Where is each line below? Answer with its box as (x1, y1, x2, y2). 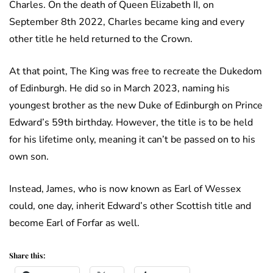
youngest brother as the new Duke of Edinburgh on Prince (9, 98, 263, 112)
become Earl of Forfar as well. (9, 216, 140, 230)
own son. (9, 149, 49, 163)
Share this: (9, 250, 45, 260)
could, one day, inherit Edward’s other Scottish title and (9, 199, 251, 213)
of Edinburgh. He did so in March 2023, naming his (9, 81, 230, 95)
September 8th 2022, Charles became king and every (9, 15, 244, 29)
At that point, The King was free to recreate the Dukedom (9, 64, 262, 78)
